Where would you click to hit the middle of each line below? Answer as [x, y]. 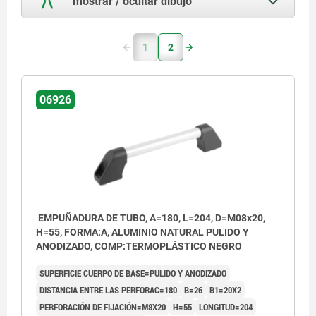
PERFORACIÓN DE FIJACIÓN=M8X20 [103, 306]
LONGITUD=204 [226, 306]
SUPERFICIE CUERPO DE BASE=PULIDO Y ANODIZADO [133, 273]
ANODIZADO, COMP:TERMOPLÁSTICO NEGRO [139, 246]
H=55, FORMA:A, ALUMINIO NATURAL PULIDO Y [142, 232]
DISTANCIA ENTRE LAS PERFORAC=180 [108, 290]
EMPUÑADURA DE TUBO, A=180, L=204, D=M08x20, [151, 218]
